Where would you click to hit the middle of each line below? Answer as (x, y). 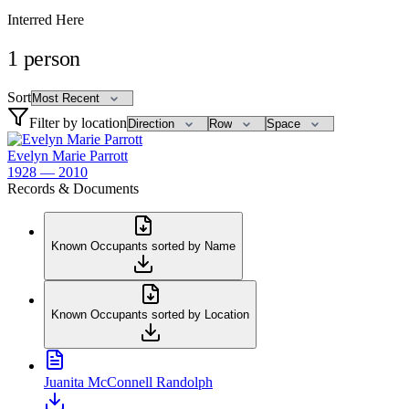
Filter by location (78, 122)
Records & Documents (73, 188)
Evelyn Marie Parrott (68, 155)
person (52, 58)
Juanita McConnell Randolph (128, 382)
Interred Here (46, 19)
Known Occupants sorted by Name (143, 246)
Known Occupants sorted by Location (150, 314)
